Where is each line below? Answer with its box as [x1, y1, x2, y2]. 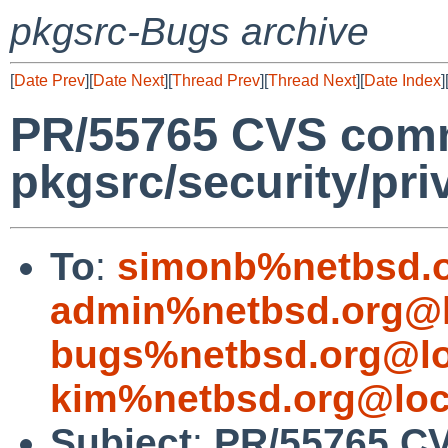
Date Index [364, 72, 441, 89]
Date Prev [14, 72, 85, 89]
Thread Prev [172, 72, 260, 89]
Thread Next [268, 72, 356, 89]
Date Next [93, 72, 164, 89]
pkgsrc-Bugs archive [10, 10, 369, 53]
